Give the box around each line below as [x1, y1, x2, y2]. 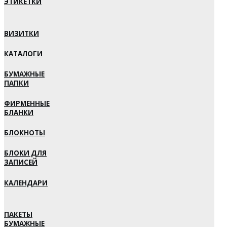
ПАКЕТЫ [4, 209, 32, 219]
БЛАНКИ [4, 108, 33, 118]
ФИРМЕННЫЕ [4, 99, 50, 108]
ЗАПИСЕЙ [4, 158, 37, 167]
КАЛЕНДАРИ [4, 178, 48, 187]
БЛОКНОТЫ [4, 128, 45, 138]
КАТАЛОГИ [4, 49, 43, 58]
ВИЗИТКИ [4, 28, 39, 38]
